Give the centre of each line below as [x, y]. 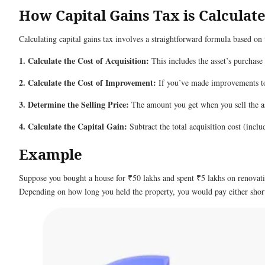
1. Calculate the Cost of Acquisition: [84, 61]
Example [52, 154]
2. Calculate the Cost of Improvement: [88, 83]
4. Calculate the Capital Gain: [73, 126]
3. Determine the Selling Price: [74, 104]
